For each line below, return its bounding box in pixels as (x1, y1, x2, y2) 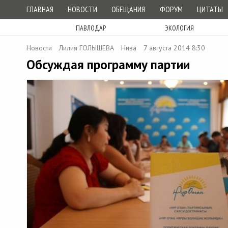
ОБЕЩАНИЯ (111, 4, 146, 14)
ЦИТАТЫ (196, 4, 223, 14)
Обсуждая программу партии (26, 56, 190, 73)
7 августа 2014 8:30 (144, 43, 205, 52)
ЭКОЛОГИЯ (165, 23, 194, 33)
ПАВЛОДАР (75, 23, 106, 33)
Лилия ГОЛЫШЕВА (59, 43, 114, 52)
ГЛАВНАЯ (26, 4, 53, 14)
